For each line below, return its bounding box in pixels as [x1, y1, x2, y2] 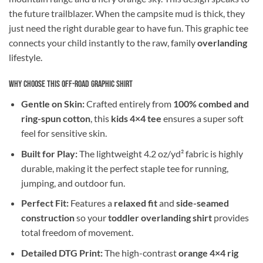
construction [21, 212, 75, 224]
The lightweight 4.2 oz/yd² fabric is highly [77, 147, 243, 159]
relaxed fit [113, 197, 157, 209]
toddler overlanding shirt [107, 212, 212, 224]
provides [211, 212, 249, 224]
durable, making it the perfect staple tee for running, [21, 162, 228, 174]
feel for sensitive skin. [21, 127, 107, 139]
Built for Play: [21, 147, 77, 159]
